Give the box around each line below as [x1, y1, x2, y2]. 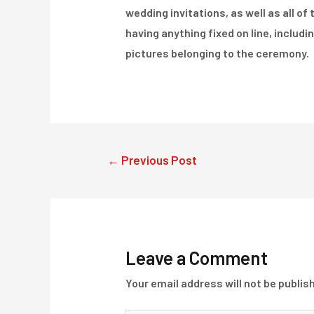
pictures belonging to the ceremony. [125, 46, 309, 60]
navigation [87, 168, 142, 182]
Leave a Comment [125, 247, 268, 269]
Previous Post [118, 152, 197, 167]
